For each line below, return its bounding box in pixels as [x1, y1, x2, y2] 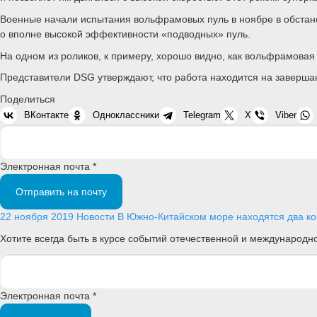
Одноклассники [93, 110, 159, 121]
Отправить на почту [16, 186, 107, 198]
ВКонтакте [24, 110, 69, 121]
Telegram [183, 110, 221, 121]
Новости [76, 211, 115, 223]
